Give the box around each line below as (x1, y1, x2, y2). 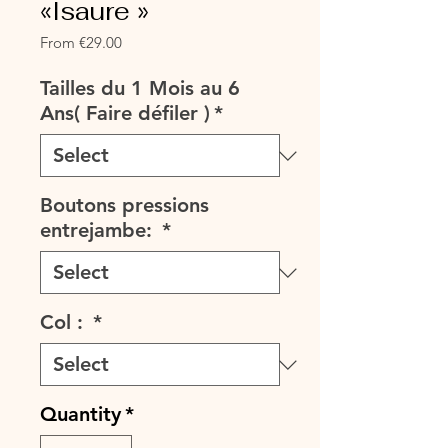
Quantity (40, 402, 121, 426)
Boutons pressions (40, 193, 209, 217)
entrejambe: (40, 218, 158, 242)
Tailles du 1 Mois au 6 (40, 76, 240, 100)
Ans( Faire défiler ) (40, 101, 210, 125)
